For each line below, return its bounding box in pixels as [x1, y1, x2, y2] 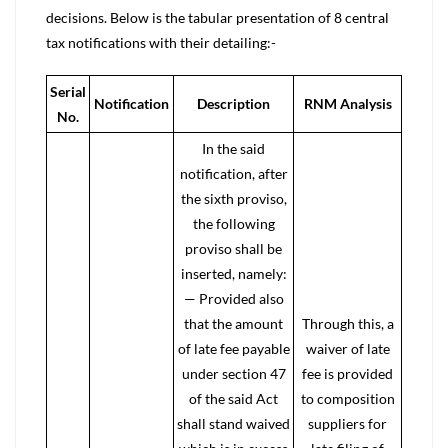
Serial [50, 83, 86, 100]
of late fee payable [177, 340, 290, 357]
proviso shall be [185, 240, 282, 257]
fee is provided [302, 365, 393, 382]
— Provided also [183, 290, 284, 307]
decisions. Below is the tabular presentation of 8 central [46, 9, 389, 26]
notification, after [179, 165, 288, 182]
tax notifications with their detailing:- [46, 34, 276, 51]
